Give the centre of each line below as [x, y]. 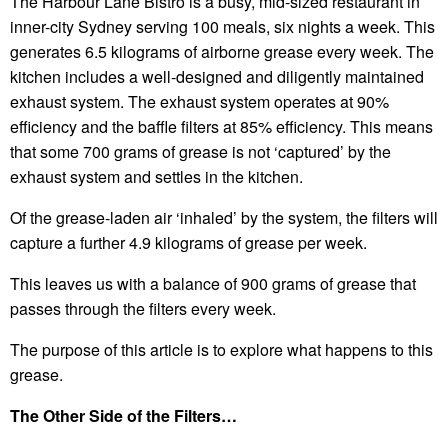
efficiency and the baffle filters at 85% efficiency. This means [221, 126]
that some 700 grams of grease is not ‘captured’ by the [200, 151]
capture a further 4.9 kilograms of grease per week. [188, 242]
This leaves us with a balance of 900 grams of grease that [213, 283]
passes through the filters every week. [143, 308]
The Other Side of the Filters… [123, 415]
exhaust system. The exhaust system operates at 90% [199, 101]
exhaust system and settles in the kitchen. [156, 176]
